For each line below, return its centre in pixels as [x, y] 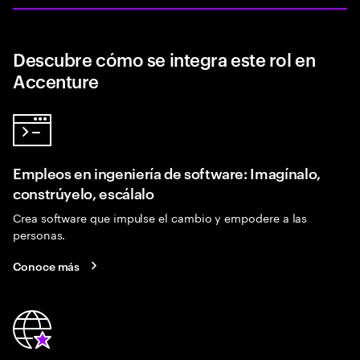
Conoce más [47, 265]
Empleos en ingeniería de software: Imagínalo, [167, 172]
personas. [39, 234]
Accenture [56, 80]
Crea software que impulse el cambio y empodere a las [160, 217]
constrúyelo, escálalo [84, 192]
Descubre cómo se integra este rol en [164, 59]
